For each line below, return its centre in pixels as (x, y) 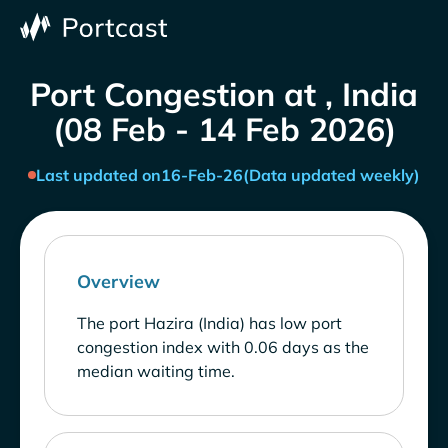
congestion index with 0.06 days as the (223, 347)
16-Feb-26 (202, 175)
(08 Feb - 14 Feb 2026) (224, 129)
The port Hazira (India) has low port (209, 323)
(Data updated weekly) (331, 175)
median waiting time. (156, 371)
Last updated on (98, 175)
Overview (118, 282)
